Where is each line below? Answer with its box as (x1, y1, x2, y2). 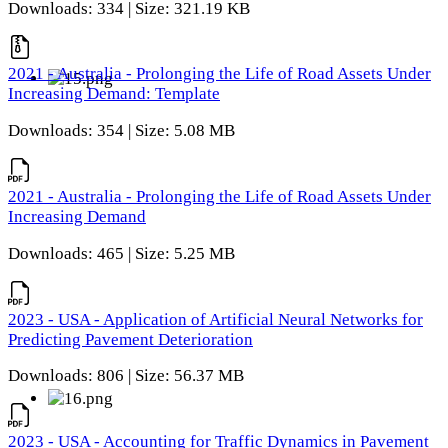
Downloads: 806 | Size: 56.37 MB (8, 366, 244, 386)
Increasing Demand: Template (8, 84, 220, 104)
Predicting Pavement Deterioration (8, 329, 253, 349)
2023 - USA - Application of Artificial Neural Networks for (8, 309, 423, 329)
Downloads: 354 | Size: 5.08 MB (8, 121, 235, 141)
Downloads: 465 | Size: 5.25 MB (8, 243, 235, 263)
